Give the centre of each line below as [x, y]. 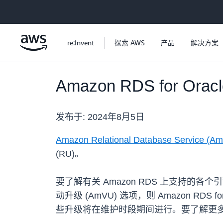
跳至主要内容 [25, 10]
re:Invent [81, 43]
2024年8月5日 [116, 117]
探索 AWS [130, 43]
